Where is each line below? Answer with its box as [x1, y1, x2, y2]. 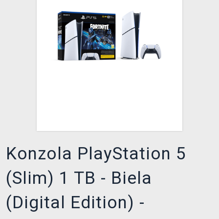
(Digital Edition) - [6, 193, 145, 213]
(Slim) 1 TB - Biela [6, 168, 152, 189]
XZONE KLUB [12, 7, 61, 16]
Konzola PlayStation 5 [6, 144, 186, 164]
